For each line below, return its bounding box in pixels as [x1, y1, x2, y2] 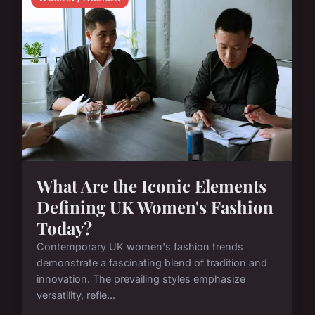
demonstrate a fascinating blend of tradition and [37, 257, 267, 269]
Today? [37, 217, 92, 240]
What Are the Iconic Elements [37, 174, 266, 198]
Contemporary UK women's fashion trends [37, 240, 243, 253]
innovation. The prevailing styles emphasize [37, 273, 245, 285]
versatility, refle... [37, 289, 115, 302]
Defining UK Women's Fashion [37, 195, 274, 219]
